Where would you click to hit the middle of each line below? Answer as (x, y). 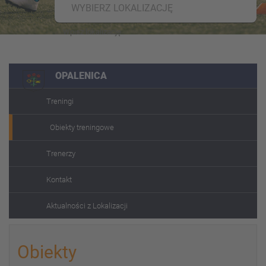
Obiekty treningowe (82, 127)
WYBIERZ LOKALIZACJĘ (122, 8)
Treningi (60, 101)
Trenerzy (61, 153)
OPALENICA (81, 76)
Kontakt (59, 180)
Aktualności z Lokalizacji (87, 206)
